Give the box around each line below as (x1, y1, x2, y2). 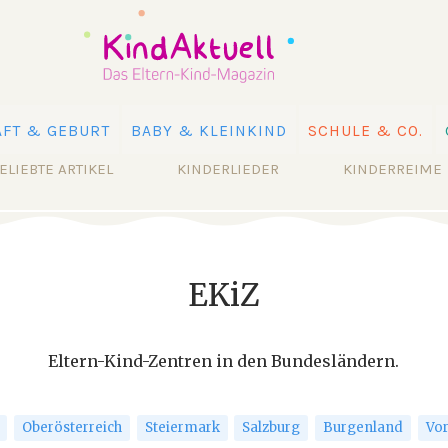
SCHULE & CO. (308, 122, 424, 140)
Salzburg (242, 418, 301, 436)
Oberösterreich (21, 418, 122, 436)
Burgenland (323, 418, 404, 436)
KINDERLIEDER (176, 160, 279, 178)
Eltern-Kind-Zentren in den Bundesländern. (48, 350, 400, 371)
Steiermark (144, 418, 220, 436)
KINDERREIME (342, 160, 442, 178)
